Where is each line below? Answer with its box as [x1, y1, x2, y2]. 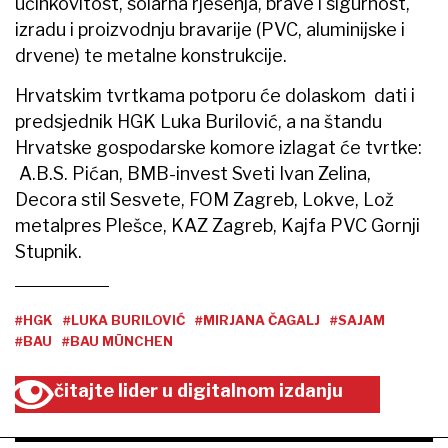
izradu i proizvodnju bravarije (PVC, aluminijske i [15, 19, 405, 41]
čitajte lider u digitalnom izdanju [54, 380, 343, 402]
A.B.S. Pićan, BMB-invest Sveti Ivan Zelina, [15, 163, 371, 185]
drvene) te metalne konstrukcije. [15, 45, 287, 67]
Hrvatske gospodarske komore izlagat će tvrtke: [15, 137, 422, 159]
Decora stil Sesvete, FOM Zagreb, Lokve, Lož [15, 189, 394, 211]
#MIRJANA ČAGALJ [195, 312, 320, 329]
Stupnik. [15, 241, 82, 263]
